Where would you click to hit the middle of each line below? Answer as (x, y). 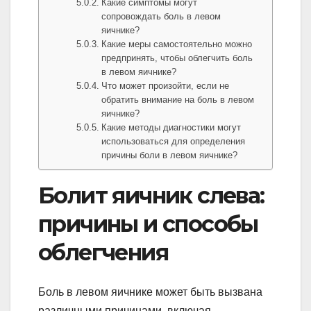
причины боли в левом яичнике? (170, 155)
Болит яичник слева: (151, 196)
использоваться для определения (174, 142)
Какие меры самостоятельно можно (177, 44)
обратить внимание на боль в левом (178, 100)
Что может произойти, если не (166, 86)
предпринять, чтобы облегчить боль (177, 58)
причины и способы (148, 224)
